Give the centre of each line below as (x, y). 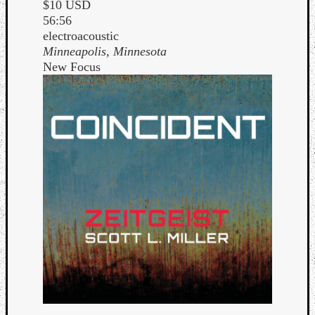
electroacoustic (81, 36)
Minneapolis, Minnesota (105, 51)
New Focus (72, 66)
